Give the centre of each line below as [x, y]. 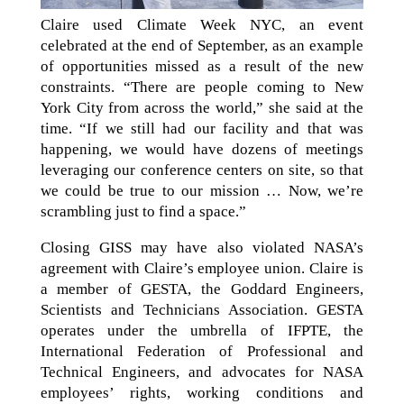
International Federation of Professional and [202, 352]
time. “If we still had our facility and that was [202, 129]
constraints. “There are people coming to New [202, 87]
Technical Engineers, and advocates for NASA [202, 372]
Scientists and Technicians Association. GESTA [202, 310]
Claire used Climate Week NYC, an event [202, 25]
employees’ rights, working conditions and [202, 393]
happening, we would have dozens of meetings [202, 150]
